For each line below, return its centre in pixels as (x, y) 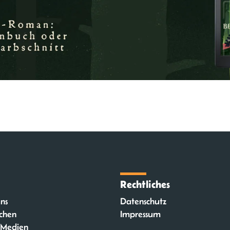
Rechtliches (145, 184)
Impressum (140, 214)
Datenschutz (143, 201)
